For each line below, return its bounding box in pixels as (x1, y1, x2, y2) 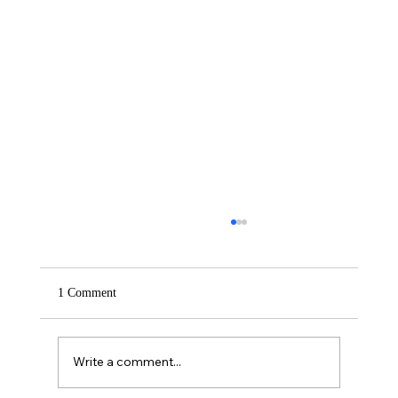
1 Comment (57, 285, 116, 299)
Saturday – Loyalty (87, 318, 211, 337)
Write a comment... (72, 354, 181, 370)
